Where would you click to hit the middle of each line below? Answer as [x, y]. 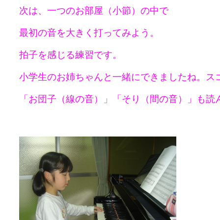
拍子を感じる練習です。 [70, 55]
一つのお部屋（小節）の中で [108, 11]
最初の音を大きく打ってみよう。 [89, 33]
